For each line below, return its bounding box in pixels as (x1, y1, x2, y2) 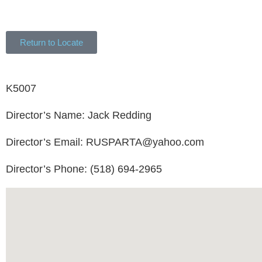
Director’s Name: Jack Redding (6, 109, 151, 122)
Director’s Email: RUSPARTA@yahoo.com (6, 136, 204, 149)
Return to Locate (20, 37, 83, 48)
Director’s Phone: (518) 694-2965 (6, 163, 162, 175)
